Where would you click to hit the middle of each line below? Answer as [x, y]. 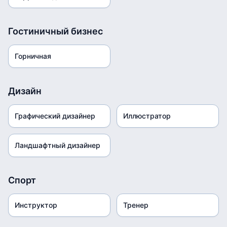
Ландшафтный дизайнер [58, 145]
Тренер [136, 205]
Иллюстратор [147, 116]
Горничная [33, 56]
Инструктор [36, 205]
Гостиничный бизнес [55, 31]
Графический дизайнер [55, 116]
